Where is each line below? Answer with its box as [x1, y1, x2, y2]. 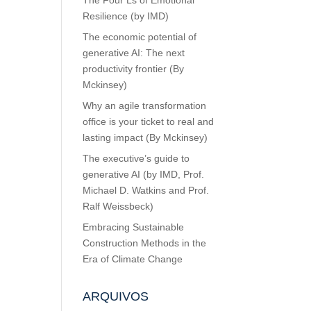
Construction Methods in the [83, 237, 207, 249]
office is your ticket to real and [83, 116, 215, 127]
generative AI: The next [83, 47, 185, 58]
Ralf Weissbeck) [83, 201, 154, 212]
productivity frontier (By [83, 63, 185, 74]
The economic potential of [83, 31, 197, 42]
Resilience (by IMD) [83, 10, 169, 22]
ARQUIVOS [83, 289, 149, 303]
